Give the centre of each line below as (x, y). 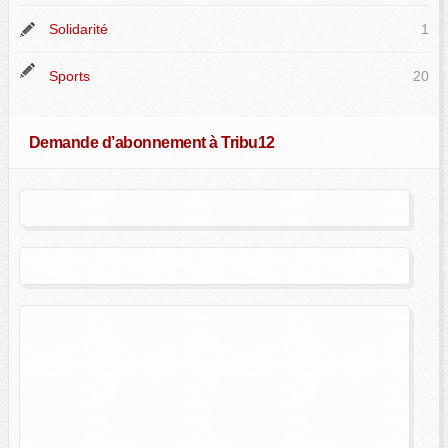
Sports (69, 75)
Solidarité (78, 28)
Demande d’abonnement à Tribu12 (151, 141)
